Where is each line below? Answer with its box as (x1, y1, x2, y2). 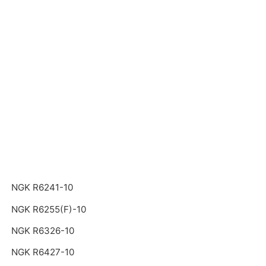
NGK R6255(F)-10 (11, 203, 87, 215)
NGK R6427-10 (11, 246, 75, 258)
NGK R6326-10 (11, 224, 75, 236)
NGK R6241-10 (11, 182, 74, 194)
